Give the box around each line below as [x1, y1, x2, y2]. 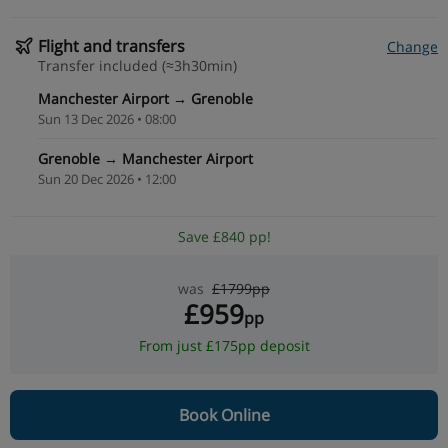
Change [387, 36, 438, 56]
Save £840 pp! [177, 226, 271, 246]
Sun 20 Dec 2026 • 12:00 [38, 169, 176, 188]
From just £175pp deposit [138, 335, 310, 355]
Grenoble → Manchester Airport [38, 148, 253, 168]
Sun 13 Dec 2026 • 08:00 [38, 109, 176, 128]
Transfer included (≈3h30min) [38, 55, 237, 75]
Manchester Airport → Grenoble [38, 88, 253, 108]
